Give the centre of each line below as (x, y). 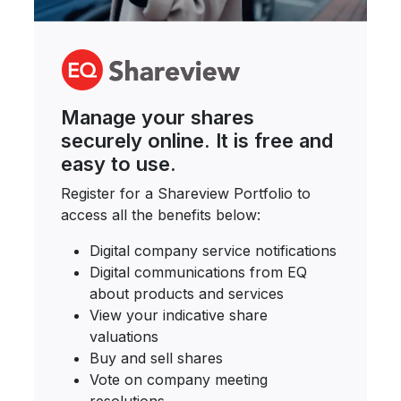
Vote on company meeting (179, 380)
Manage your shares (158, 117)
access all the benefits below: (161, 215)
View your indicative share (179, 315)
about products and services (187, 294)
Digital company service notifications (213, 251)
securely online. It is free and (197, 141)
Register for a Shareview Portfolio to (186, 193)
